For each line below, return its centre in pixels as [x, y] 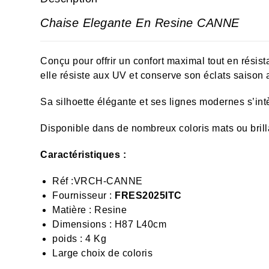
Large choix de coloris [103, 253]
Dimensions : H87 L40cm [110, 224]
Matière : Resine [90, 210]
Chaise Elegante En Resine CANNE [140, 23]
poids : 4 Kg [80, 239]
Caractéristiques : [83, 155]
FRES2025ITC [148, 195]
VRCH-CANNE [108, 181]
